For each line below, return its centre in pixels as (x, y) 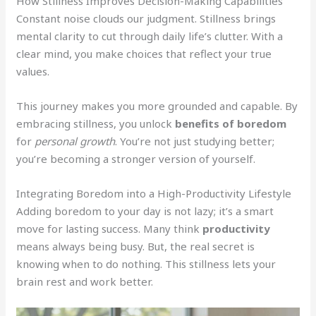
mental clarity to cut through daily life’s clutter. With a (150, 36)
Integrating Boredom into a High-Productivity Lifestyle (154, 194)
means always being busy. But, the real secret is (136, 247)
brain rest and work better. (85, 282)
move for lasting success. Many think (110, 229)
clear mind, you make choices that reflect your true (144, 54)
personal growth (75, 141)
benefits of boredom (231, 124)
